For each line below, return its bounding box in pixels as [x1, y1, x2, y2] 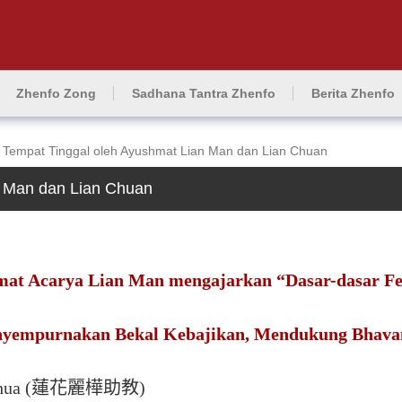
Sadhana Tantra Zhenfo [132, 86, 275, 100]
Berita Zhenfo [311, 86, 395, 100]
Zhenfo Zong [16, 86, 96, 100]
